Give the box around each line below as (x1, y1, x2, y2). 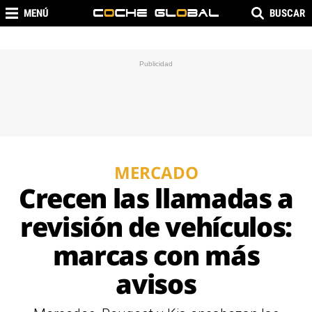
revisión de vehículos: (20, 208, 292, 244)
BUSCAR (270, 7, 305, 19)
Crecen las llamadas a (18, 180, 294, 216)
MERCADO (114, 161, 198, 184)
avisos (116, 265, 196, 302)
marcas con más (52, 237, 260, 273)
